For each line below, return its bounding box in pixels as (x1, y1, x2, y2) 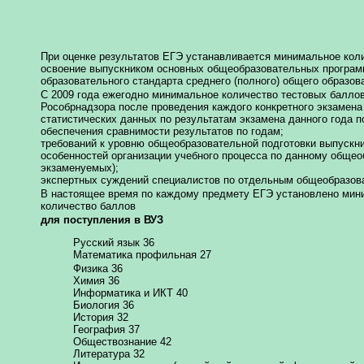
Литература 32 (73, 347, 145, 360)
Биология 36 (73, 298, 134, 311)
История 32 (73, 310, 128, 323)
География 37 (73, 323, 140, 336)
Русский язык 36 (73, 236, 154, 249)
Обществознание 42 (73, 335, 171, 348)
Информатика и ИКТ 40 (73, 286, 188, 299)
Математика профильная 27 (73, 248, 211, 261)
